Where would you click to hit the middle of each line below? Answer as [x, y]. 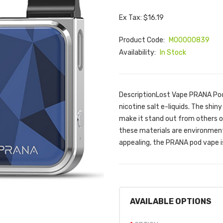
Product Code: [143, 40]
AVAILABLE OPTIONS [171, 201]
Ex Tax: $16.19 [141, 18]
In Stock [173, 53]
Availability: [138, 53]
